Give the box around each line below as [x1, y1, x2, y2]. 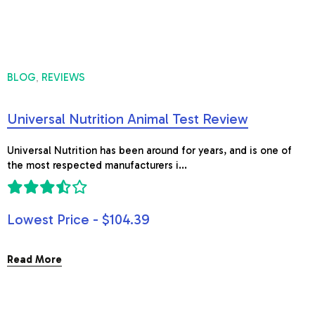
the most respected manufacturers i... [7, 159, 187, 172]
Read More [7, 253, 62, 266]
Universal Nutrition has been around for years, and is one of [7, 144, 292, 157]
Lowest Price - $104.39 [7, 211, 150, 228]
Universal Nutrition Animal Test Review [7, 110, 248, 127]
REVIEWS [41, 71, 85, 84]
